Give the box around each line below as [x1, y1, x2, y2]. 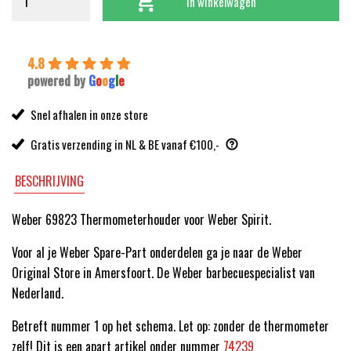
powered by [27, 71, 89, 91]
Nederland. [12, 284, 63, 303]
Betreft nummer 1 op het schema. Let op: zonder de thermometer [12, 317, 329, 336]
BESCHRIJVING [15, 172, 85, 191]
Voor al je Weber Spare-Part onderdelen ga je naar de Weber [12, 243, 302, 262]
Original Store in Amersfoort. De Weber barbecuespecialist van [12, 263, 315, 283]
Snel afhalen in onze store [31, 106, 148, 124]
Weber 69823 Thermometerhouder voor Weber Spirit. [12, 210, 271, 230]
